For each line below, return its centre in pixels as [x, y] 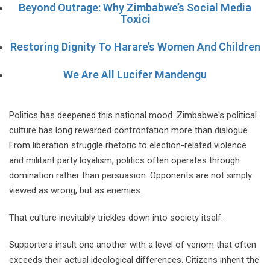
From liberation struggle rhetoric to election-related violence [128, 145]
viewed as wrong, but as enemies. [76, 190]
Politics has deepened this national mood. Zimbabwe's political [133, 115]
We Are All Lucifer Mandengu [135, 74]
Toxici [135, 19]
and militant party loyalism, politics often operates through [124, 160]
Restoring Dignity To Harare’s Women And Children [135, 46]
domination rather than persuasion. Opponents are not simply [130, 175]
